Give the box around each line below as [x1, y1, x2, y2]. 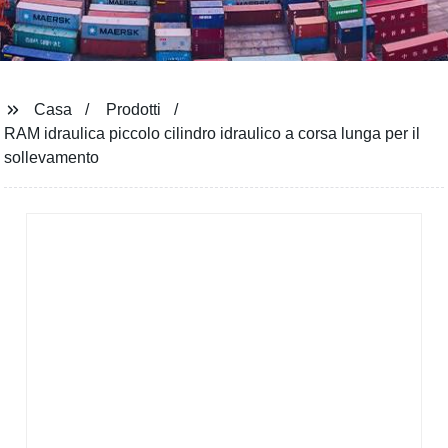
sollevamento [4, 149, 100, 166]
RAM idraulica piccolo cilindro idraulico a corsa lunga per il [4, 125, 421, 142]
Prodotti [106, 101, 162, 118]
